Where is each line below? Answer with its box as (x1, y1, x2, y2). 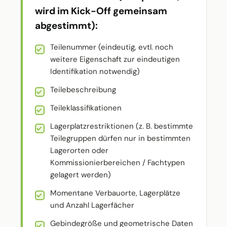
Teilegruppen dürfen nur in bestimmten (50, 133, 191, 143)
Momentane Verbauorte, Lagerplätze (50, 188, 180, 198)
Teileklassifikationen (50, 103, 122, 113)
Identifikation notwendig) (50, 66, 140, 77)
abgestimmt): (35, 19, 98, 32)
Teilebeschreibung (50, 85, 116, 95)
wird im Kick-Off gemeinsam (35, 5, 167, 17)
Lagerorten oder (50, 145, 108, 156)
